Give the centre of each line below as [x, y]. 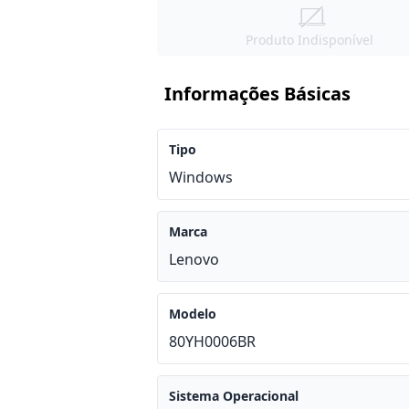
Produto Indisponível [309, 39]
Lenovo [194, 259]
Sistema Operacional [234, 396]
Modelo [193, 314]
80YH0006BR [212, 341]
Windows [201, 177]
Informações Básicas [257, 94]
